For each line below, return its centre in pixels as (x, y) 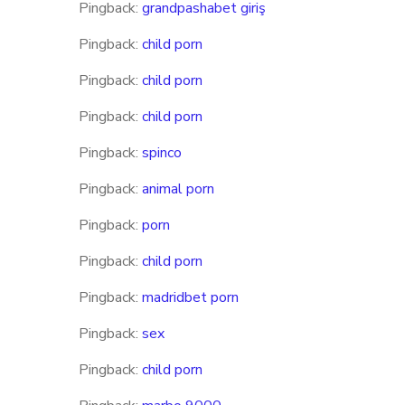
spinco (162, 153)
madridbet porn (190, 297)
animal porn (178, 189)
